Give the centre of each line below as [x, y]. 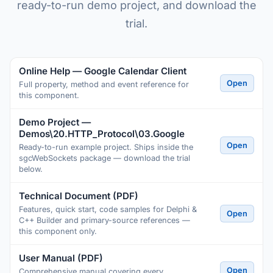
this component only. [58, 231]
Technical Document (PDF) [79, 196]
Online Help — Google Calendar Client [103, 71]
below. [31, 169]
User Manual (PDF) [61, 258]
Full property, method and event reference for [104, 84]
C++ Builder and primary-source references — [105, 220]
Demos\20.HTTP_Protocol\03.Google [102, 134]
